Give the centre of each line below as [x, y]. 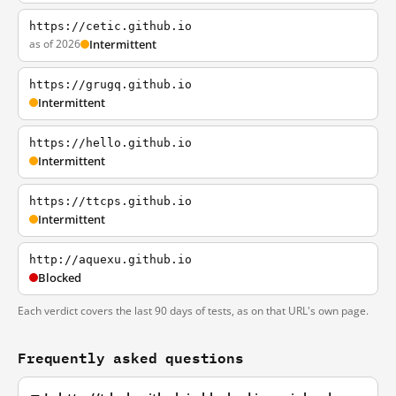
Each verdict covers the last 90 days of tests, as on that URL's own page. [193, 311]
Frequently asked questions [131, 358]
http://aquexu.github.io [110, 259]
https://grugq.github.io [110, 84]
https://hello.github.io [110, 143]
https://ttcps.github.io [110, 201]
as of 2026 [55, 44]
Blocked [60, 278]
